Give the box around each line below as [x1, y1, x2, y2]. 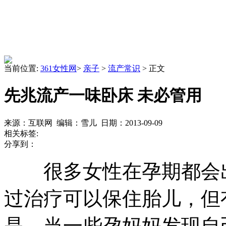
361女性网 [40, 64, 77, 73]
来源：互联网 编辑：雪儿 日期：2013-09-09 [4, 118, 162, 127]
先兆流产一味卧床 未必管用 [4, 86, 202, 105]
